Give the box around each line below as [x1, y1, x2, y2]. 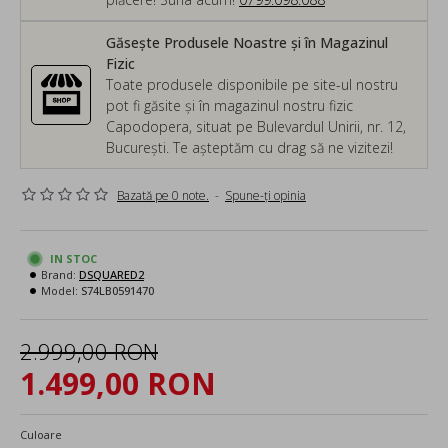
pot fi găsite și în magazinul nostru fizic [106, 95, 353, 115]
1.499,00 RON [20, 362, 216, 404]
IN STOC [50, 250, 97, 266]
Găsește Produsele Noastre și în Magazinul [106, 32, 388, 52]
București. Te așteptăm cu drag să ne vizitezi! [106, 137, 393, 157]
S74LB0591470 [81, 282, 154, 298]
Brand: [41, 266, 76, 282]
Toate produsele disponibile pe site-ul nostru [106, 74, 398, 94]
